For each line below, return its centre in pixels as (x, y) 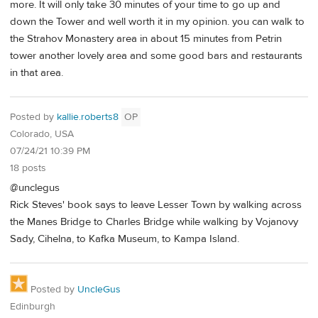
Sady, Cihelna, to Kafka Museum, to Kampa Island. (125, 239)
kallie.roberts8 (88, 117)
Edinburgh (33, 307)
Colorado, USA (42, 134)
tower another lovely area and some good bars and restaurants (156, 56)
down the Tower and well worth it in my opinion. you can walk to (157, 22)
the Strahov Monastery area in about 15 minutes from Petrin (146, 39)
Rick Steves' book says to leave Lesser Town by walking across (156, 205)
